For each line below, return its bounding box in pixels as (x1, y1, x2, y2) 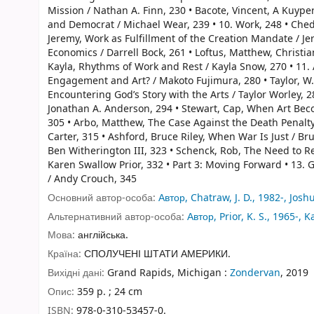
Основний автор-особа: (48, 190, 158, 205)
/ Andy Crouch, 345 (48, 172, 137, 186)
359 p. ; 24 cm (77, 284, 142, 299)
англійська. (78, 228, 128, 243)
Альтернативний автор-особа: (48, 209, 187, 224)
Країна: (48, 247, 84, 262)
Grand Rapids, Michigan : (107, 265, 230, 280)
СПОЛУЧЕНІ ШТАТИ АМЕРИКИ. (84, 247, 231, 262)
